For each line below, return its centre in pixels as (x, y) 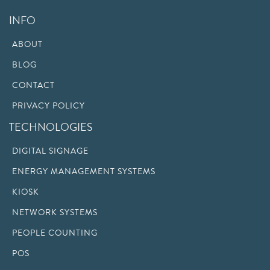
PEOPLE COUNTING (55, 233)
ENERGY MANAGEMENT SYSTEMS (84, 171)
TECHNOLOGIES (51, 127)
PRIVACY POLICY (49, 106)
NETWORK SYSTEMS (55, 212)
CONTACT (33, 85)
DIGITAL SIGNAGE (50, 151)
